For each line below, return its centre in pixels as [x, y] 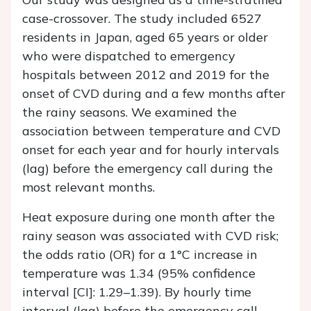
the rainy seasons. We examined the [129, 112]
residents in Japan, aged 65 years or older [145, 37]
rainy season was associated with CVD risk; [150, 236]
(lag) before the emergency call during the [148, 169]
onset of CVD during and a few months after [154, 94]
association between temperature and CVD [151, 131]
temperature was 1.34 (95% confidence [139, 274]
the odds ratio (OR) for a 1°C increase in [140, 255]
